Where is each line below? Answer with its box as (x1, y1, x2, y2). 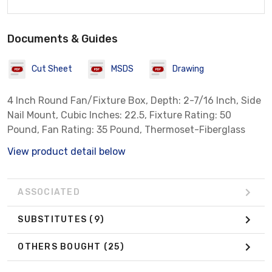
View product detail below (7, 145, 126, 157)
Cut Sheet (32, 64, 72, 75)
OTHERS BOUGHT (18, 242, 104, 253)
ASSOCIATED (18, 187, 80, 198)
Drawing (172, 64, 204, 75)
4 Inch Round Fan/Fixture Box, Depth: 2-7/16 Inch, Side (7, 94, 261, 106)
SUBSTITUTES (18, 214, 90, 225)
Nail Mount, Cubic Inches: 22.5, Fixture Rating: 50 (7, 109, 231, 121)
